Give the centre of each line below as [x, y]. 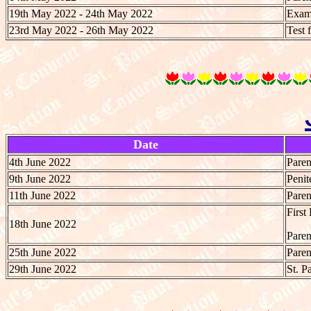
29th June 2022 [43, 269]
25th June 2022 [43, 252]
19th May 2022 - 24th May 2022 [81, 13]
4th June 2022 [40, 162]
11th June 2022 [42, 195]
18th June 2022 [43, 224]
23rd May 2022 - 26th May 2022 [81, 30]
